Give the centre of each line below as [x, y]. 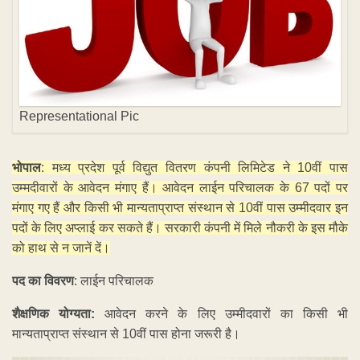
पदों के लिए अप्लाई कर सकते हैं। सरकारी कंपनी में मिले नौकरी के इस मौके [180, 227]
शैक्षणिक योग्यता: [54, 313]
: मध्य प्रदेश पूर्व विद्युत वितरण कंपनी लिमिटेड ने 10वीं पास [194, 167]
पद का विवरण [43, 280]
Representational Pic [79, 116]
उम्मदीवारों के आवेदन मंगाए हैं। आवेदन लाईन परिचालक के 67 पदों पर [180, 187]
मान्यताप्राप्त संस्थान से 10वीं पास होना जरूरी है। [126, 333]
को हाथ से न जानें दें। [61, 247]
